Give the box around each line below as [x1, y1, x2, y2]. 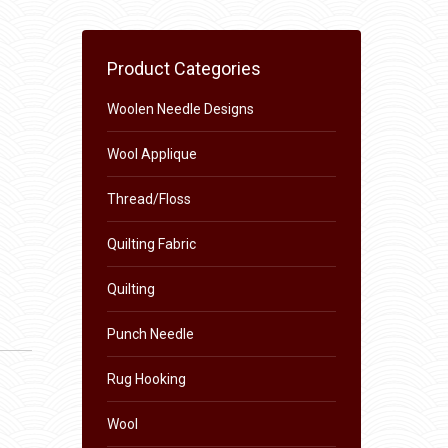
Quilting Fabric [106, 236, 196, 252]
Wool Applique [106, 146, 197, 162]
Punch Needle [106, 326, 194, 342]
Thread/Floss [106, 191, 191, 207]
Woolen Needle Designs [106, 101, 254, 117]
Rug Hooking [106, 371, 186, 387]
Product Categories [106, 58, 261, 79]
